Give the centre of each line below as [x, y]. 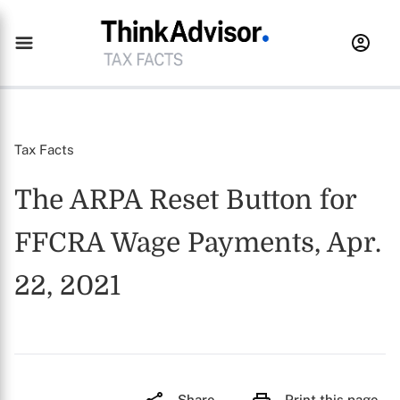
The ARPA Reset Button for [185, 200]
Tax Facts [44, 150]
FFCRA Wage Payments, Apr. [198, 243]
